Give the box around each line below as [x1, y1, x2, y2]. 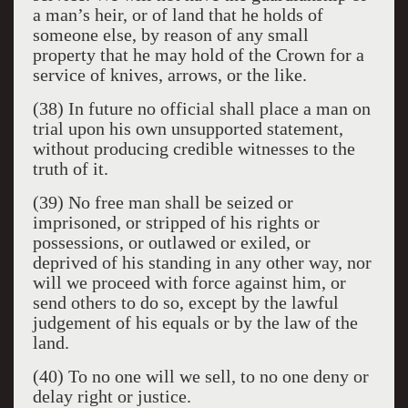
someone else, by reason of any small [32, 25, 309, 45]
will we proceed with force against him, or [32, 272, 346, 292]
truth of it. [32, 158, 108, 178]
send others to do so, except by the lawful [32, 292, 339, 312]
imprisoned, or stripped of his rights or [32, 212, 320, 232]
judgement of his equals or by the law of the [32, 312, 358, 332]
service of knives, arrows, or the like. [32, 65, 307, 85]
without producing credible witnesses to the [32, 138, 355, 158]
